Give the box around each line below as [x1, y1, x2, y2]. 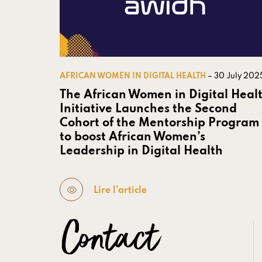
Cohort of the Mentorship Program [60, 118, 259, 130]
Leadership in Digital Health [60, 146, 223, 158]
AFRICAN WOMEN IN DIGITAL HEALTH [60, 73, 208, 81]
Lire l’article [94, 185, 147, 195]
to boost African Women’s [60, 132, 205, 144]
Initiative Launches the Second [60, 104, 237, 116]
